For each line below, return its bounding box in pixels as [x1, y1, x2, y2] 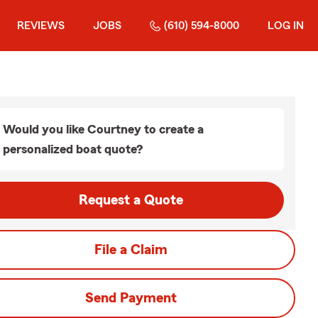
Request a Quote [78, 193, 183, 207]
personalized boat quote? [3, 143, 143, 155]
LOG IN [268, 20, 304, 31]
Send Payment [84, 291, 177, 305]
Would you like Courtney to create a [3, 123, 204, 136]
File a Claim [94, 243, 168, 257]
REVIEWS [17, 20, 65, 31]
